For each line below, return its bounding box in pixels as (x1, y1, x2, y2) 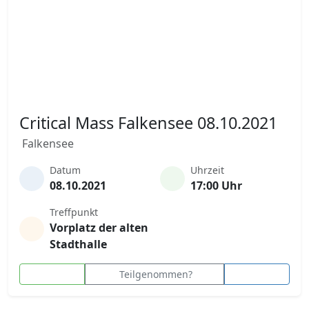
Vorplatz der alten (50, 220, 148, 235)
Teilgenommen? (119, 268, 192, 281)
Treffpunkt (50, 206, 98, 219)
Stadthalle (50, 237, 107, 252)
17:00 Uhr (190, 178, 242, 193)
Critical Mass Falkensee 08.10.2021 (19, 112, 277, 134)
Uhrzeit (190, 163, 224, 177)
